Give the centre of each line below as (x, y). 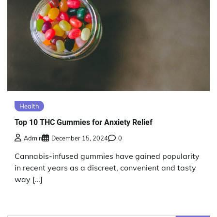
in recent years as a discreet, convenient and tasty (105, 168)
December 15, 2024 (80, 138)
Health (29, 106)
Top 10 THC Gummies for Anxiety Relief (84, 122)
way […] (29, 179)
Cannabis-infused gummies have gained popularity (107, 156)
